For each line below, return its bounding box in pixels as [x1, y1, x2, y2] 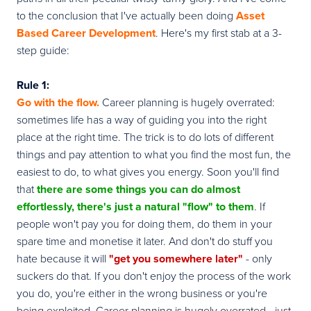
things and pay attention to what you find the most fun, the [17, 146, 291, 162]
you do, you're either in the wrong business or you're [17, 285, 267, 301]
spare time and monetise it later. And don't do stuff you [17, 233, 273, 249]
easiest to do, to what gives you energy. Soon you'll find [17, 163, 279, 179]
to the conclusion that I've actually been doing [17, 7, 236, 23]
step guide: [17, 42, 69, 58]
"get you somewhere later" [109, 250, 243, 267]
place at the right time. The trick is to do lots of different [17, 128, 274, 144]
